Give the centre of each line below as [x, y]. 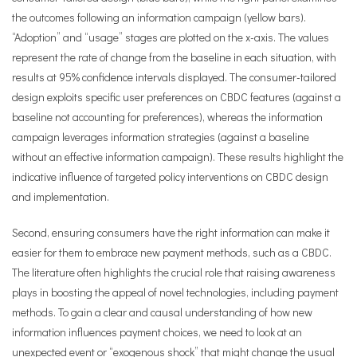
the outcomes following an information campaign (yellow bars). [159, 17]
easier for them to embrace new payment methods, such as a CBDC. [172, 252]
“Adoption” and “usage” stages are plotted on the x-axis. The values [171, 37]
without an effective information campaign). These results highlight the [178, 157]
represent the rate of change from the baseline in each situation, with [174, 57]
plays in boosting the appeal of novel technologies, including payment [175, 292]
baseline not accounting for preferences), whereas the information [167, 117]
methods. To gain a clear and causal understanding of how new [162, 312]
